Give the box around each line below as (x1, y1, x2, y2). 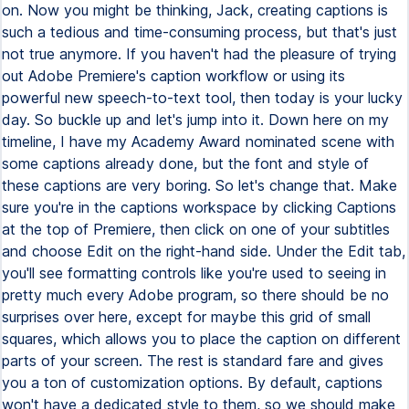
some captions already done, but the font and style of (2, 154, 369, 173)
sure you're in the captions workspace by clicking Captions (2, 198, 396, 216)
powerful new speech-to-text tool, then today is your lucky (2, 89, 403, 107)
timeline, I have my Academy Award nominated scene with (2, 132, 394, 151)
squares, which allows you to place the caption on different (2, 330, 401, 348)
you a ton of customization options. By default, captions (2, 373, 383, 392)
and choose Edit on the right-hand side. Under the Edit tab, (2, 242, 405, 260)
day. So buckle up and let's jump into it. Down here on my (2, 110, 389, 129)
